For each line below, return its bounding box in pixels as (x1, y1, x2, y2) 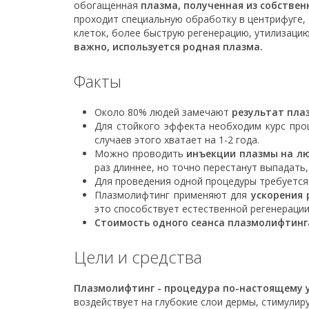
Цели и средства (74, 246, 202, 268)
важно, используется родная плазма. (74, 40, 263, 53)
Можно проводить (94, 147, 187, 160)
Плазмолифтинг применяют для (94, 188, 247, 201)
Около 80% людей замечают (94, 106, 232, 119)
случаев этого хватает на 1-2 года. (94, 133, 259, 146)
